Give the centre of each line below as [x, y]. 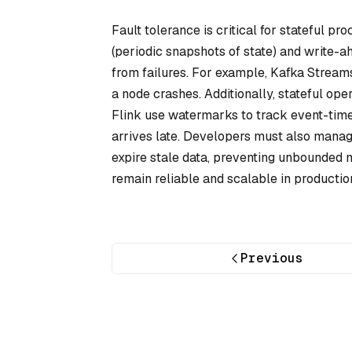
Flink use [140, 115]
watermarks [203, 115]
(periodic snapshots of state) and [208, 51]
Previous [272, 258]
